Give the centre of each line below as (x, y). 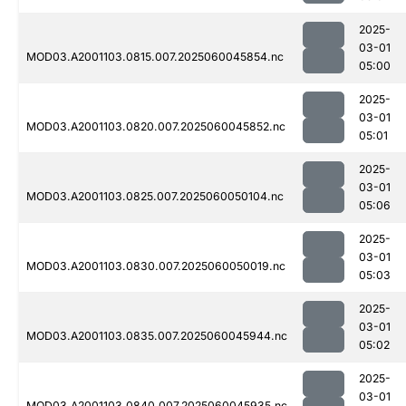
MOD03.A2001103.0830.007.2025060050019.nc (156, 266)
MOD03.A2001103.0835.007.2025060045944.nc (157, 336)
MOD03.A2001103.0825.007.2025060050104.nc (155, 197)
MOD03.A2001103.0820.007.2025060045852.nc (156, 127)
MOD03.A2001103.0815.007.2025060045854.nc (155, 57)
